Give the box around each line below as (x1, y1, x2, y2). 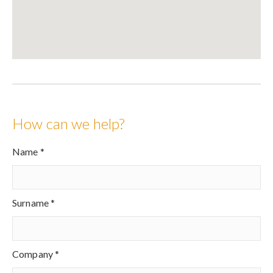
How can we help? (12, 115, 125, 133)
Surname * (12, 197, 55, 209)
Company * (12, 248, 60, 260)
